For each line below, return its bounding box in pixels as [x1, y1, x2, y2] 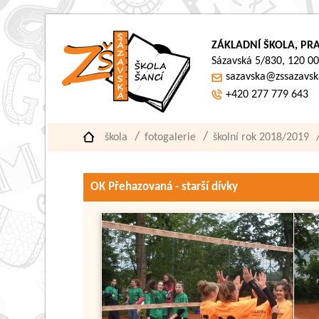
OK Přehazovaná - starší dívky [90, 181, 239, 193]
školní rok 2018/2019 [213, 132, 310, 143]
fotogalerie [145, 132, 197, 143]
